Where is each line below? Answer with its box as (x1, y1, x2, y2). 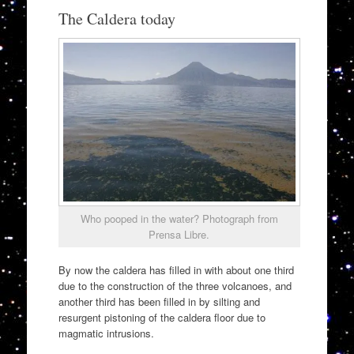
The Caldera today (58, 7, 175, 29)
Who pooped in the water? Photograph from (80, 210, 278, 226)
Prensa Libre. (149, 226, 210, 242)
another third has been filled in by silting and (58, 294, 260, 310)
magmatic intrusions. (58, 326, 154, 341)
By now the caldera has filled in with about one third (58, 262, 294, 278)
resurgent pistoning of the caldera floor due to (58, 310, 265, 326)
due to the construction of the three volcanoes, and (58, 278, 292, 294)
